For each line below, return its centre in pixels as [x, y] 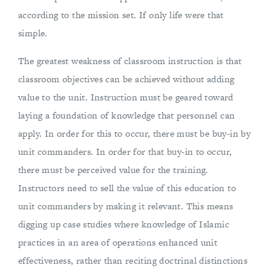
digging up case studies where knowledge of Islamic [124, 224]
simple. [33, 33]
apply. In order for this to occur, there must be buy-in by [135, 133]
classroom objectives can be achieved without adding [126, 79]
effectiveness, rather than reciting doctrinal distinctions [133, 260]
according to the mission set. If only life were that [121, 15]
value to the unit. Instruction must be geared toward [126, 97]
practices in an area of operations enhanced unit [118, 242]
